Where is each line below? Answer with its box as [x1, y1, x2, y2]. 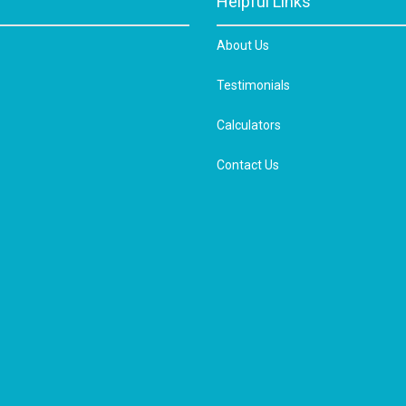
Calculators [217, 118, 281, 132]
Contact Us [217, 158, 279, 172]
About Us [217, 38, 269, 53]
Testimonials [217, 78, 290, 92]
